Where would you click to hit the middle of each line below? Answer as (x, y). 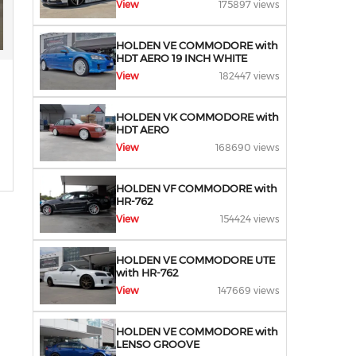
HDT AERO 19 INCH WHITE (182, 58)
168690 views (248, 147)
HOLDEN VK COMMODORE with (197, 117)
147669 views (249, 290)
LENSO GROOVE (158, 344)
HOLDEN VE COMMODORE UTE (195, 260)
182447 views (250, 76)
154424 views (250, 219)
